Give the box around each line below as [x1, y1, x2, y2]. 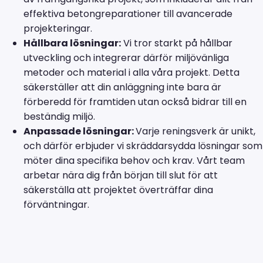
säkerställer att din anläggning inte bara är [23, 80, 221, 94]
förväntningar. [23, 197, 89, 211]
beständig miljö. [23, 109, 95, 123]
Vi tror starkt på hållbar [121, 36, 232, 50]
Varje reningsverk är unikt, [136, 124, 255, 138]
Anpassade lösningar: [23, 124, 136, 138]
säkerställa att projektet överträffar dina [23, 183, 213, 197]
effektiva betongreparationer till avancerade [23, 6, 232, 21]
